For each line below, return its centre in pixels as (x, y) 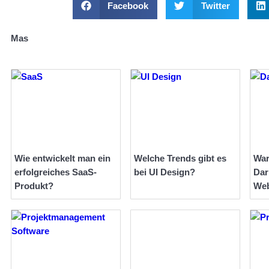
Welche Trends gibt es (180, 159)
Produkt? (34, 186)
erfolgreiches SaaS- (56, 172)
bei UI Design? (165, 172)
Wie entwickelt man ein (62, 159)
